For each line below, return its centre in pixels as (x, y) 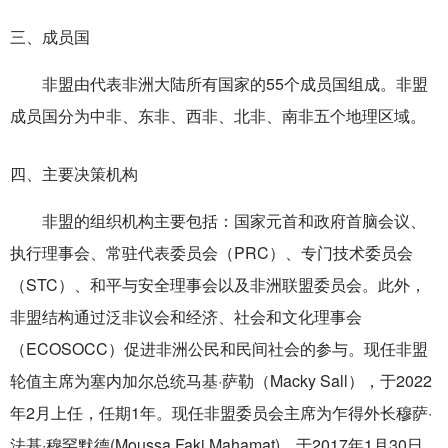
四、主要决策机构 (76, 173)
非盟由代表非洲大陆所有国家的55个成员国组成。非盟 (235, 84)
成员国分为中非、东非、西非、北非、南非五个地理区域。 (218, 116)
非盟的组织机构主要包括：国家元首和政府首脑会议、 (234, 220)
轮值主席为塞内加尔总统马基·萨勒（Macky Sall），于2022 (221, 380)
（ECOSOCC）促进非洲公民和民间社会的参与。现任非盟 (219, 348)
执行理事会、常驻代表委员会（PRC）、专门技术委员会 (211, 252)
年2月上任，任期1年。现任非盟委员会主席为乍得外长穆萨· (221, 412)
